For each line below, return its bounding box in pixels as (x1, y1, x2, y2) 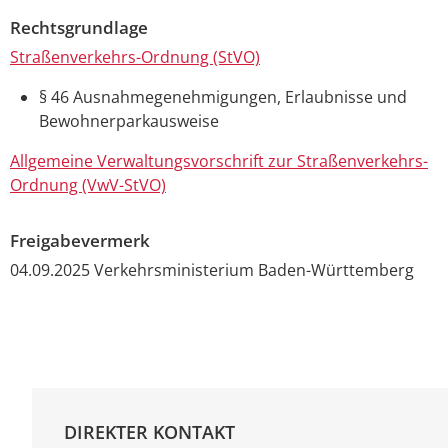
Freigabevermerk (10, 229, 150, 253)
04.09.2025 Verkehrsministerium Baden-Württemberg (10, 258, 414, 281)
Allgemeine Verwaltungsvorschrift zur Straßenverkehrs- (10, 150, 428, 173)
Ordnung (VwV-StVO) (10, 174, 166, 197)
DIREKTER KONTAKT (64, 419, 235, 444)
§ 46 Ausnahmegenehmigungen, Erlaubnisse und (38, 86, 407, 109)
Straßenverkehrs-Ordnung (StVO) (10, 46, 260, 69)
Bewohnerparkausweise (38, 110, 219, 133)
